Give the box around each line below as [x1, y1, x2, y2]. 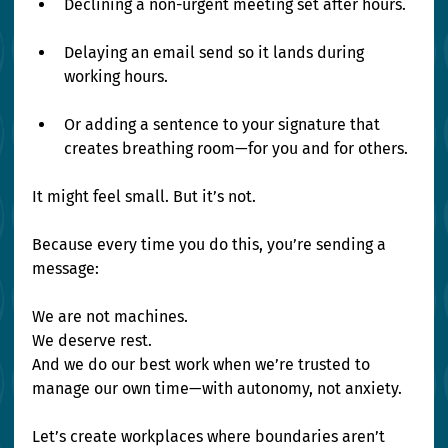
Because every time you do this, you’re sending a [32, 235, 391, 255]
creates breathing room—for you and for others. [64, 139, 409, 159]
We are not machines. [32, 307, 193, 327]
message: [32, 259, 100, 279]
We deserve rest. [32, 331, 157, 351]
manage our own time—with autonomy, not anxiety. [32, 379, 403, 399]
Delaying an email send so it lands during [64, 43, 369, 63]
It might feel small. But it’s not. [32, 187, 257, 207]
